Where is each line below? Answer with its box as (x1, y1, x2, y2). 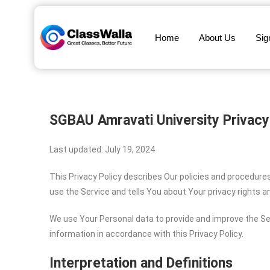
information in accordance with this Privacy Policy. (49, 229, 245, 239)
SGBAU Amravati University (49, 112, 223, 128)
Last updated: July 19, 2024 (49, 145, 155, 154)
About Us (199, 32, 236, 43)
